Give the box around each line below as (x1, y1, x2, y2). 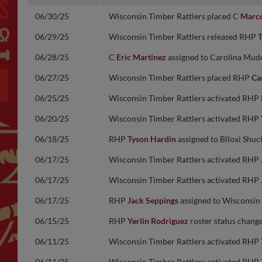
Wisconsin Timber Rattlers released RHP (109, 32, 258, 42)
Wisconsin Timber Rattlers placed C (109, 11, 240, 21)
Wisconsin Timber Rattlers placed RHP (109, 73, 251, 82)
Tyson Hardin (127, 134, 176, 144)
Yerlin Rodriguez (127, 216, 188, 226)
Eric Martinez (116, 52, 166, 62)
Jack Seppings (127, 195, 178, 205)
